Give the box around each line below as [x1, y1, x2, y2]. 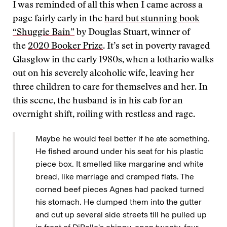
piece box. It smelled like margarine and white [35, 159, 204, 169]
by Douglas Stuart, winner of [74, 28, 190, 37]
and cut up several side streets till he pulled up [35, 210, 207, 219]
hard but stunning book [104, 15, 200, 24]
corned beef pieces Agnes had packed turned [35, 184, 204, 194]
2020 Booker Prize [28, 42, 103, 51]
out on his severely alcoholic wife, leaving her [13, 69, 194, 79]
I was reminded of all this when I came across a [13, 1, 203, 10]
